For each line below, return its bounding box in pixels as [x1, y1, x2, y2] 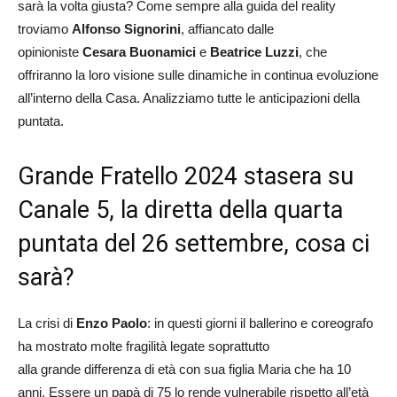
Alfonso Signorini [72, 20, 181, 36]
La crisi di [18, 315, 73, 331]
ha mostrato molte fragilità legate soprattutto [18, 338, 269, 354]
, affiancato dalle [181, 20, 274, 36]
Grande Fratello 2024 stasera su [18, 161, 354, 191]
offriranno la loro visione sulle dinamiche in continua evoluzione [18, 66, 378, 82]
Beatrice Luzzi [210, 43, 299, 59]
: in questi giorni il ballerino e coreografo [147, 315, 373, 331]
